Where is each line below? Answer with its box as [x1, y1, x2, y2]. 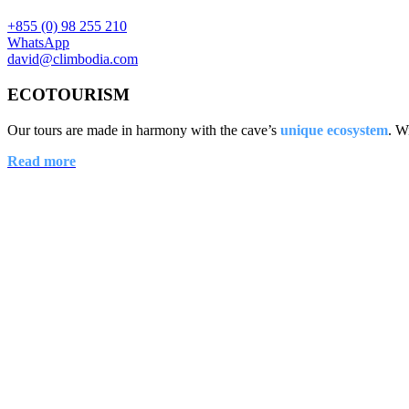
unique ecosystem [280, 121, 388, 138]
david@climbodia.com [7, 51, 138, 68]
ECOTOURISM [7, 85, 130, 105]
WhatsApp [7, 35, 69, 51]
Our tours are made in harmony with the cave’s [7, 121, 280, 138]
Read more [7, 152, 76, 169]
